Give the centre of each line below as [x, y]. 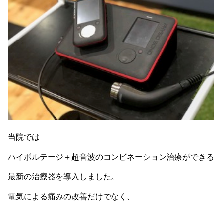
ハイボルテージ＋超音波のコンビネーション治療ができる [111, 157]
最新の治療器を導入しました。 [63, 176]
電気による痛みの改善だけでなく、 [71, 196]
